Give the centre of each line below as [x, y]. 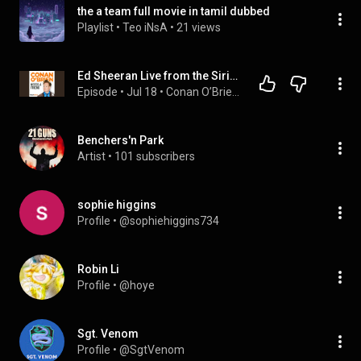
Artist [91, 156]
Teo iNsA [145, 27]
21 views [199, 27]
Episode [98, 92]
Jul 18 [142, 92]
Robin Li [98, 269]
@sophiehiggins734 [169, 221]
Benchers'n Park [120, 140]
